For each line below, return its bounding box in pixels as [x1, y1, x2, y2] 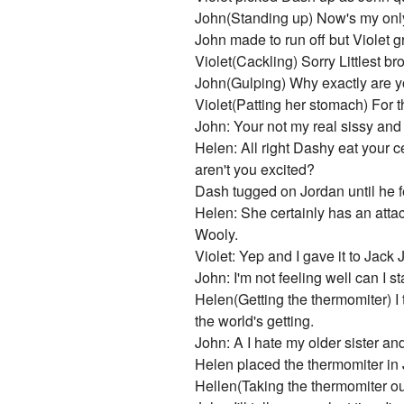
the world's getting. [195, 310, 315, 332]
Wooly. [195, 224, 239, 245]
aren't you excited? [195, 159, 316, 180]
